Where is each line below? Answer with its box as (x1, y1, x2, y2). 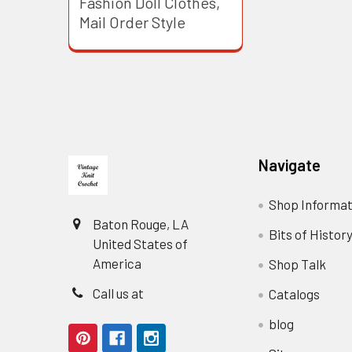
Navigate (258, 155, 321, 174)
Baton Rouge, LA (93, 216, 189, 233)
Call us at (93, 285, 145, 302)
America (93, 255, 142, 272)
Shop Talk (268, 256, 326, 273)
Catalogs (268, 286, 320, 302)
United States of (93, 236, 189, 252)
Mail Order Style (79, 12, 185, 31)
